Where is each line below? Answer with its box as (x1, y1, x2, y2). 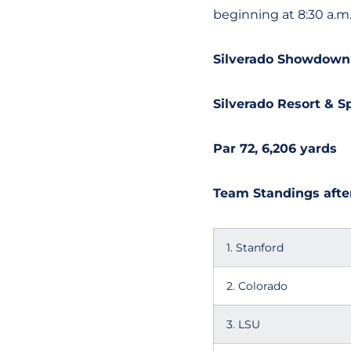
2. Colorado (226, 279, 288, 293)
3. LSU (226, 317, 260, 331)
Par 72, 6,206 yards (213, 141, 337, 156)
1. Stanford (226, 241, 284, 255)
